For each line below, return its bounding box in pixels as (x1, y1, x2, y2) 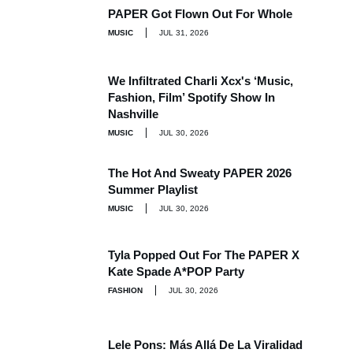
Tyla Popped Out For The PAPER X (108, 247, 299, 262)
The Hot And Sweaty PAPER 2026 (108, 165, 292, 180)
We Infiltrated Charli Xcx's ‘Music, (108, 74, 293, 87)
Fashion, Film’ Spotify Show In (108, 91, 275, 104)
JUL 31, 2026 (159, 28, 209, 37)
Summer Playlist (108, 182, 198, 196)
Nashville (108, 107, 158, 121)
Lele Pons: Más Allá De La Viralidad (108, 338, 303, 351)
